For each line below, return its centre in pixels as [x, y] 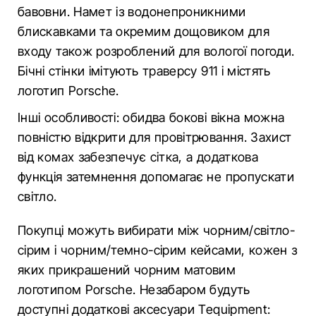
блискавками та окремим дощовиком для [144, 31]
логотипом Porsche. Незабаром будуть [134, 290]
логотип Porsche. [68, 91]
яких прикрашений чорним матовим [127, 270]
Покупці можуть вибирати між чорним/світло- [157, 230]
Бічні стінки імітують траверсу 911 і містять [144, 71]
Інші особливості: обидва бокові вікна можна [151, 117]
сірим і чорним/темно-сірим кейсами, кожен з [158, 250]
